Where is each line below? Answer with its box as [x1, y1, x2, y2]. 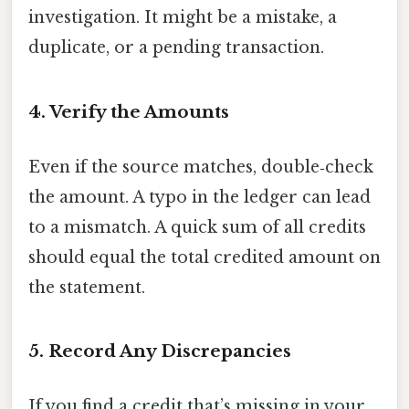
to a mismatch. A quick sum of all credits [28, 216, 366, 237]
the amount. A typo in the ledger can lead [28, 186, 371, 207]
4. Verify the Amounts [28, 101, 229, 123]
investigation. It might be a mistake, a [28, 7, 337, 28]
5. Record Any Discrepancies [28, 341, 291, 362]
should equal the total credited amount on [28, 246, 381, 267]
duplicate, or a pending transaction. [28, 37, 324, 58]
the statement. [28, 277, 145, 298]
